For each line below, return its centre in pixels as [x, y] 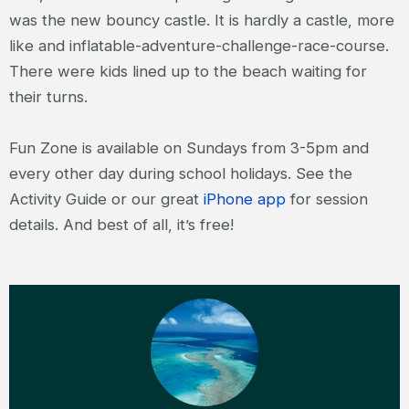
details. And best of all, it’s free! [121, 224]
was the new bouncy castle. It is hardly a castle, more [202, 20]
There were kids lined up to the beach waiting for [188, 71]
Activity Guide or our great [106, 199]
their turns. [48, 96]
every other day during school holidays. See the [181, 173]
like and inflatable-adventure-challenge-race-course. [199, 45]
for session [327, 199]
